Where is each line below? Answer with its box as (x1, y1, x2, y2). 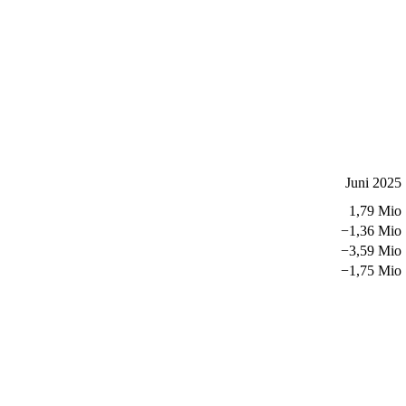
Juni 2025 (345, 174, 401, 190)
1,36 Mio (349, 222, 401, 238)
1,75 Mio (349, 262, 401, 278)
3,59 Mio (349, 242, 401, 258)
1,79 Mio (349, 202, 401, 218)
